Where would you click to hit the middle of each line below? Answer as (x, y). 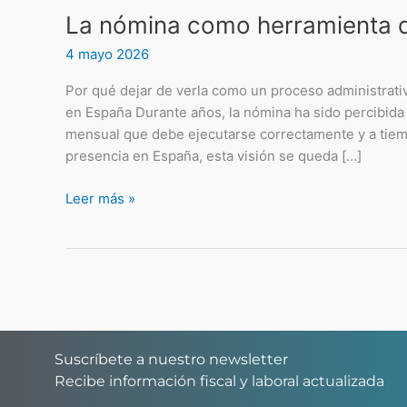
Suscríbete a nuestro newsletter (171, 359)
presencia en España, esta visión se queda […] (213, 156)
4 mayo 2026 (107, 55)
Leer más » (100, 198)
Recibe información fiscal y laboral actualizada (219, 381)
